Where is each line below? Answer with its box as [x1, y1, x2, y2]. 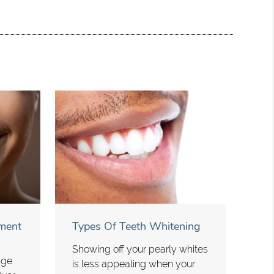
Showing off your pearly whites [72, 243, 209, 256]
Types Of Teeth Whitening [72, 219, 201, 234]
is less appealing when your [72, 258, 196, 270]
